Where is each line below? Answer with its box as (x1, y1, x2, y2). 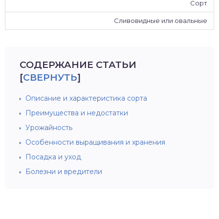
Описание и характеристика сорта (25, 94, 147, 103)
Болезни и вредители (25, 167, 102, 176)
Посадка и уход (25, 153, 81, 161)
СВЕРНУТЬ (23, 72, 77, 83)
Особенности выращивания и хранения (25, 138, 165, 147)
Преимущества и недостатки (25, 109, 128, 117)
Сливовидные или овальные (114, 17, 207, 24)
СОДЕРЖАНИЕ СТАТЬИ (20, 59, 136, 70)
